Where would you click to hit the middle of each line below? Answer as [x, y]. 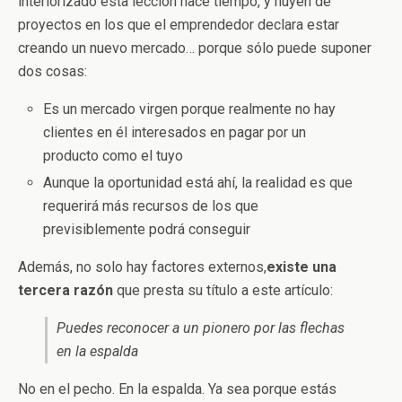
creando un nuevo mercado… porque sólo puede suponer [195, 48]
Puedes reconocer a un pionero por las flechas [201, 328]
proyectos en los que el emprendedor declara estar [179, 25]
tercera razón [66, 291]
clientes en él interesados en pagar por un [175, 132]
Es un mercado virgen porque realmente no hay [190, 109]
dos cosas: [52, 71]
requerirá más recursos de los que [151, 206]
